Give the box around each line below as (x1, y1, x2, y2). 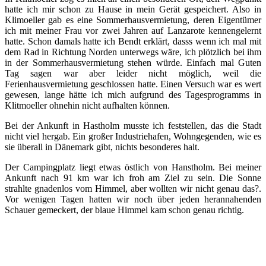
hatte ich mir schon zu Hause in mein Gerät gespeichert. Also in (5, 4, 261, 14)
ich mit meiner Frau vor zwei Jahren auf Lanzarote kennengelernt (5, 25, 261, 36)
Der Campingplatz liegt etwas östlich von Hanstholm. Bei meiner (5, 161, 261, 172)
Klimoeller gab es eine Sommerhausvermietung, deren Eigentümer (5, 14, 261, 25)
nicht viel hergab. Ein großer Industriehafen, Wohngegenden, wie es (5, 131, 261, 141)
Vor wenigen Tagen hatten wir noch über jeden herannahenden (5, 194, 261, 204)
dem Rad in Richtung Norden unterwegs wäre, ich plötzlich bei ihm (5, 46, 261, 57)
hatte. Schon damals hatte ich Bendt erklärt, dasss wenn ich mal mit (5, 36, 261, 46)
